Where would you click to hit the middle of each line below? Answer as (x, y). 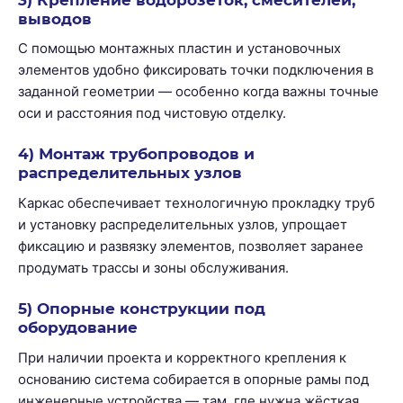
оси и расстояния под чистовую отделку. (152, 112)
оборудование (78, 328)
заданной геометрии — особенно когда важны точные (198, 91)
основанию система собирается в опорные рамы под (193, 379)
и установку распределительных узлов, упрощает (183, 224)
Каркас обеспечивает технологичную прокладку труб (197, 202)
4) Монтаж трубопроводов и (136, 154)
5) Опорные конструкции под (142, 309)
